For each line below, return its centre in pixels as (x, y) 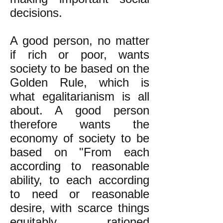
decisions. (36, 13)
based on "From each (80, 152)
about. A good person (80, 110)
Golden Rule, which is (80, 82)
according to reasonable (80, 166)
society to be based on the (80, 68)
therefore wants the (80, 124)
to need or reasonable (80, 194)
